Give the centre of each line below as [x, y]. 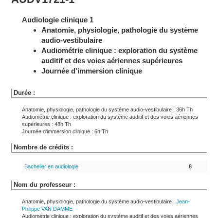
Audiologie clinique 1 [58, 20]
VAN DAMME [57, 209]
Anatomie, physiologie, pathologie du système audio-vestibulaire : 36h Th [107, 109]
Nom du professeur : [45, 185]
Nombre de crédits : [43, 147]
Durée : [24, 93]
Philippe [32, 209]
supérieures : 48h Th [46, 124]
